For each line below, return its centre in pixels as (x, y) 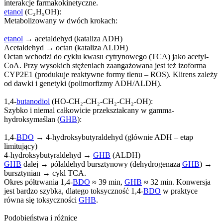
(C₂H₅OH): (42, 11)
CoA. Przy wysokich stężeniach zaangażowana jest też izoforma (105, 65)
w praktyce (179, 191)
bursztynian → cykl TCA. (45, 173)
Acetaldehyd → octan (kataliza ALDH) (66, 47)
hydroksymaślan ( (32, 119)
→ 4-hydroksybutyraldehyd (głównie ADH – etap (113, 137)
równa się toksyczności (41, 200)
